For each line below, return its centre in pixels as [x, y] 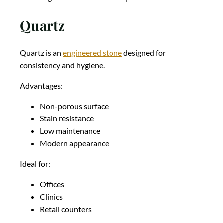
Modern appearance [74, 143]
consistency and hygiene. [62, 65]
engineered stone [92, 53]
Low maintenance [70, 131]
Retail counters [66, 209]
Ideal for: [35, 164]
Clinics [51, 197]
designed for [144, 53]
